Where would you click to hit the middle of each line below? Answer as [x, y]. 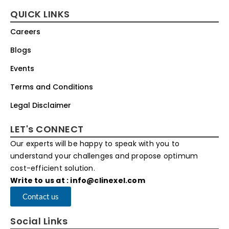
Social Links [39, 221]
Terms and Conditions [52, 87]
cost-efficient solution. [53, 168]
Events [22, 69]
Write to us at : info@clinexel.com [78, 181]
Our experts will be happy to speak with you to [95, 144]
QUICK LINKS [40, 14]
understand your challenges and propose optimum [104, 156]
